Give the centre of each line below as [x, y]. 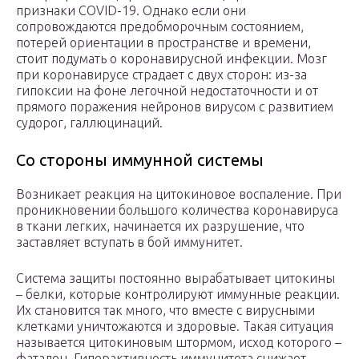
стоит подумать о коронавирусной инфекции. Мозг [171, 59]
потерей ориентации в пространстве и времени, [163, 43]
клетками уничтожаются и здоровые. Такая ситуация [175, 327]
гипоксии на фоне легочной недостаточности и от [167, 91]
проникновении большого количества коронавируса [177, 210]
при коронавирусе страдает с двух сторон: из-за [161, 75]
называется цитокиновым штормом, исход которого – [179, 343]
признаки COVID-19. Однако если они [131, 11]
